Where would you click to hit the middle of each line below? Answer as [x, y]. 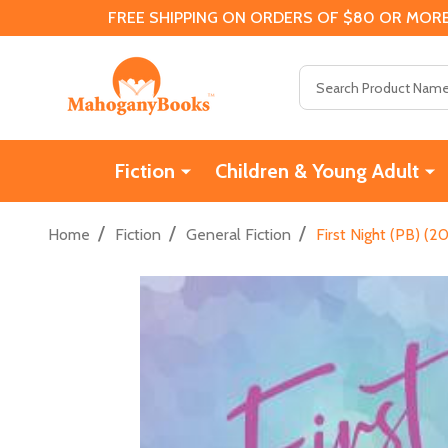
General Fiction [238, 234]
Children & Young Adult [316, 170]
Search [322, 77]
